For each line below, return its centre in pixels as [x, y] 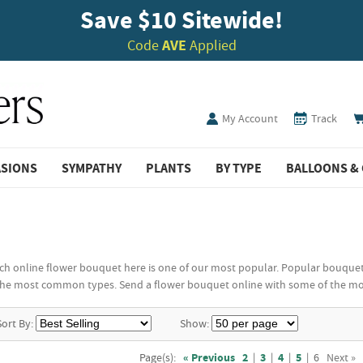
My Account [250, 118]
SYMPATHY [92, 168]
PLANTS [169, 168]
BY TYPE [239, 168]
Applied [211, 45]
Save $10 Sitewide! [181, 19]
